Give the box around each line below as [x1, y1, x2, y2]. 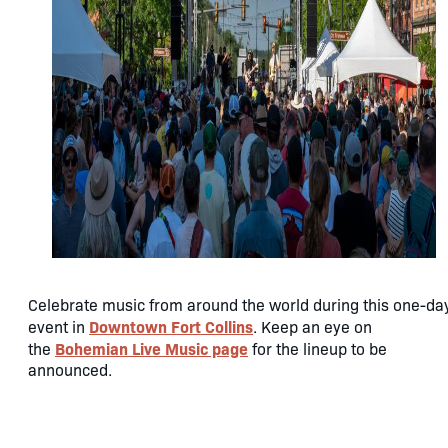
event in [28, 315, 89, 337]
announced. [28, 358, 112, 380]
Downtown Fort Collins [89, 314, 253, 337]
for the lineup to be [248, 337, 387, 359]
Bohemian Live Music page [55, 336, 248, 359]
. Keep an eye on [253, 315, 372, 337]
